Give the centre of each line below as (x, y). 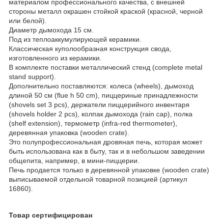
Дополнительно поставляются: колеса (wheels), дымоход (101, 86)
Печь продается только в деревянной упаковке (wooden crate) (109, 170)
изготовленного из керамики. (55, 58)
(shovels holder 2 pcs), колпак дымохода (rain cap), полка (101, 114)
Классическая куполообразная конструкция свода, (90, 48)
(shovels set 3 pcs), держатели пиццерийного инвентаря (99, 104)
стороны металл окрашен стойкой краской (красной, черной (106, 11)
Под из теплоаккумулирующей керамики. (75, 39)
